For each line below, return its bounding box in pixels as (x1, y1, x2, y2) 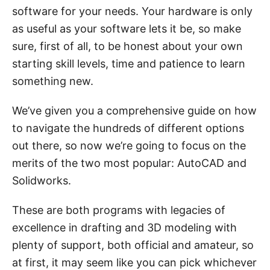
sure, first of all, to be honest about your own (12, 40, 243, 52)
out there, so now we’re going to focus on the (12, 139, 246, 152)
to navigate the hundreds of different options (12, 122, 244, 134)
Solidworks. (12, 174, 71, 187)
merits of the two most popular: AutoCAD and (12, 157, 246, 169)
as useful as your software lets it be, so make (12, 22, 241, 35)
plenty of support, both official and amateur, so (12, 239, 254, 251)
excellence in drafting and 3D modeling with (12, 221, 237, 234)
